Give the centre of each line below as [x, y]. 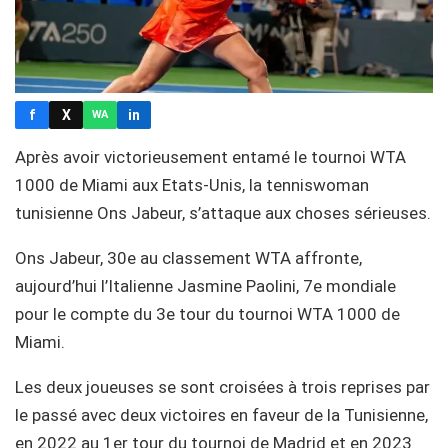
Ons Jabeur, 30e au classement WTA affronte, [188, 257]
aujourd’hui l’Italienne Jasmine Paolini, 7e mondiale [205, 285]
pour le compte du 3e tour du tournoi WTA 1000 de [207, 313]
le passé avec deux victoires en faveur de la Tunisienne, [221, 414]
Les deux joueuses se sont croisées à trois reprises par [222, 386]
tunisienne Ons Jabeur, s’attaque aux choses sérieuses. [223, 212]
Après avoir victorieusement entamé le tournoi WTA [210, 156]
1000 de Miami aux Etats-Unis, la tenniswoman [192, 184]
